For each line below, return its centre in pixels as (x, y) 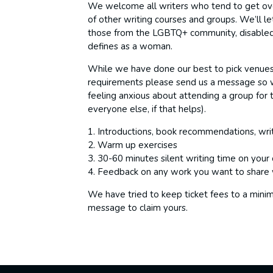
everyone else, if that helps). (147, 109)
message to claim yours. (138, 207)
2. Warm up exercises (133, 145)
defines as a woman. (130, 46)
